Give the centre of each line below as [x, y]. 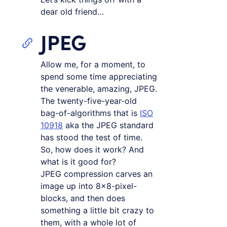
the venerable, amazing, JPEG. [99, 88]
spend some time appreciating [99, 76]
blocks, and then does [83, 198]
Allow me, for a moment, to [93, 64]
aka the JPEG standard [108, 125]
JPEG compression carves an [97, 174]
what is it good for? [78, 161]
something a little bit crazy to [97, 210]
